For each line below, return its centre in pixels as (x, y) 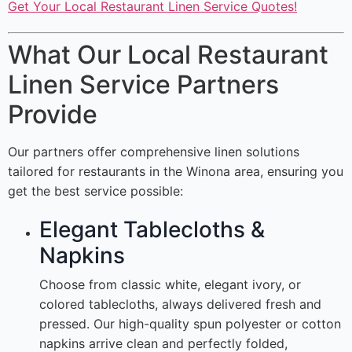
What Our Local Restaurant (168, 55)
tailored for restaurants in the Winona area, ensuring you (176, 172)
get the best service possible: (95, 191)
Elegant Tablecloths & (152, 230)
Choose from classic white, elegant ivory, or (170, 285)
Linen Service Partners (143, 85)
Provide (53, 115)
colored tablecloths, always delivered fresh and (180, 304)
